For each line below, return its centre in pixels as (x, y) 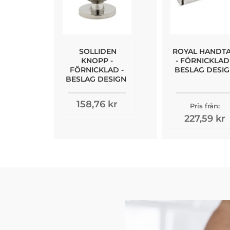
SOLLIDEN (98, 52)
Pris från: (205, 106)
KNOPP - (97, 61)
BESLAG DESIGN (96, 79)
